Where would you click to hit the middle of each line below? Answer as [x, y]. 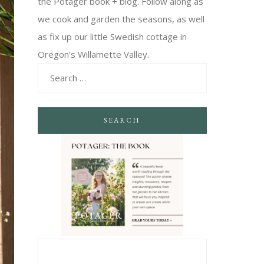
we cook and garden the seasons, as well [121, 19]
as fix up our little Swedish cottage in [112, 36]
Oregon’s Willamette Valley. [93, 54]
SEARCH [122, 120]
